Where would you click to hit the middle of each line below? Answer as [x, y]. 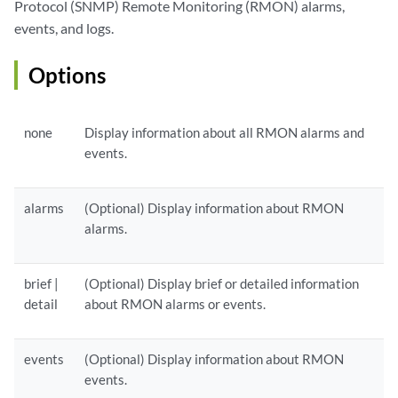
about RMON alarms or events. [175, 304]
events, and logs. [64, 28]
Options [67, 76]
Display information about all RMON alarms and [225, 133]
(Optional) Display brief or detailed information [222, 284]
